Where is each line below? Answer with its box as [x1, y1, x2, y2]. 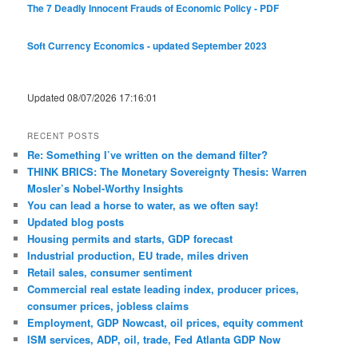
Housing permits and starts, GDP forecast [27, 231, 233, 247]
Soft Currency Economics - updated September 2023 [27, 38, 268, 53]
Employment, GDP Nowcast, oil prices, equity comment [27, 315, 304, 331]
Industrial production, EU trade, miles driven [27, 248, 249, 264]
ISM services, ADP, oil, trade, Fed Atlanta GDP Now [27, 332, 281, 348]
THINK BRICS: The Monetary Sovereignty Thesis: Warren [27, 164, 308, 180]
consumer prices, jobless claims [27, 298, 189, 314]
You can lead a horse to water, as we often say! [27, 197, 259, 213]
